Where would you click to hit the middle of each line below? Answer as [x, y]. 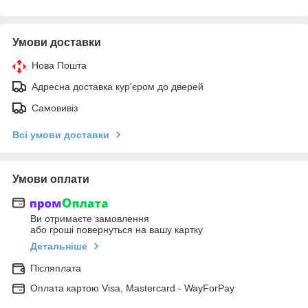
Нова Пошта [59, 65]
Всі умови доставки [61, 134]
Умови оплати [51, 179]
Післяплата [56, 268]
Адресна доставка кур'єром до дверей [118, 86]
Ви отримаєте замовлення [90, 219]
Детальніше [59, 246]
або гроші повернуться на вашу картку [117, 230]
